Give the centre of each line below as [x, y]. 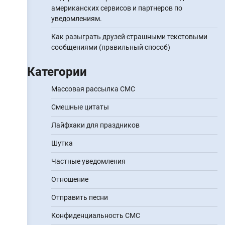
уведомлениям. [76, 19]
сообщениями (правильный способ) [110, 47]
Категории [57, 72]
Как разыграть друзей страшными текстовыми [129, 37]
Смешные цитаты [80, 107]
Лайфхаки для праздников [95, 125]
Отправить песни [79, 197]
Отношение [70, 179]
